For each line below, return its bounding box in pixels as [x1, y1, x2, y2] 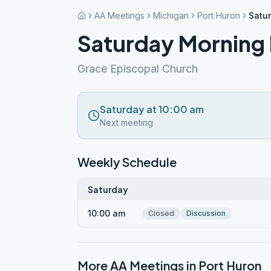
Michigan [153, 10, 189, 21]
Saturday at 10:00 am [100, 103, 204, 116]
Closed [148, 209, 174, 218]
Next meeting [100, 117, 153, 128]
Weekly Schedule [77, 154, 177, 169]
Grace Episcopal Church [77, 62, 198, 75]
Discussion [186, 209, 226, 218]
